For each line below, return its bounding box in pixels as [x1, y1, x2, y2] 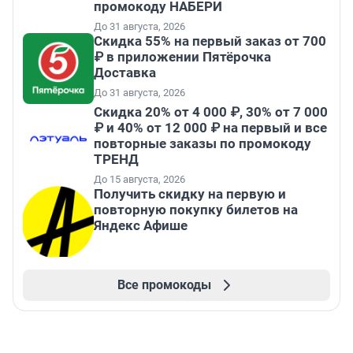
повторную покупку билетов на [94, 202, 298, 218]
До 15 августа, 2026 [94, 173, 185, 186]
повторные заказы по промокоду [94, 136, 311, 152]
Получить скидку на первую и [94, 186, 286, 203]
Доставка [94, 65, 156, 81]
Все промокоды [117, 277, 211, 293]
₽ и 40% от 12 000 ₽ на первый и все [94, 120, 327, 136]
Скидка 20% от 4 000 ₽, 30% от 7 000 [94, 104, 328, 121]
